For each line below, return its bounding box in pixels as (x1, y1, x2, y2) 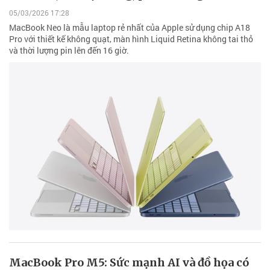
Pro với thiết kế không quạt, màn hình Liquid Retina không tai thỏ (9, 33, 253, 45)
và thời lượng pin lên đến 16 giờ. (9, 45, 129, 57)
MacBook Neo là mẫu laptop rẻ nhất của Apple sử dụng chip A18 (9, 22, 250, 34)
